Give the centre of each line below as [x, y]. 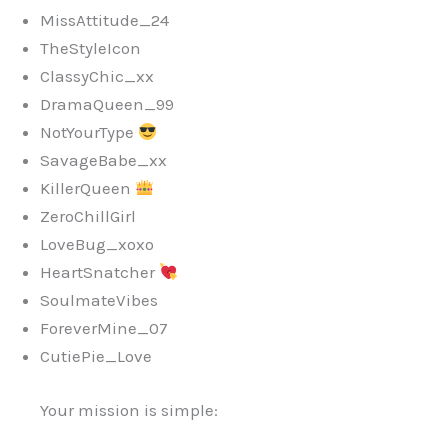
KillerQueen [87, 188]
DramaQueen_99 [107, 104]
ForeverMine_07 [104, 328]
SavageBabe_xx [103, 160]
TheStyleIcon [90, 48]
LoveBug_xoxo [97, 244]
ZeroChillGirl [88, 216]
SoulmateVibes [99, 300]
